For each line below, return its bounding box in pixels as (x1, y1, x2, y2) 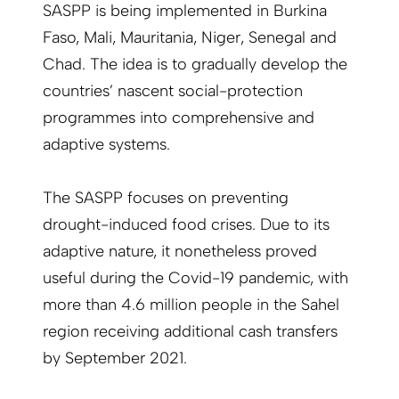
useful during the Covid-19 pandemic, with (43, 268, 348, 289)
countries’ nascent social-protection (43, 81, 303, 102)
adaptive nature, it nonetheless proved (43, 241, 317, 262)
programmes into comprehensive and (43, 108, 314, 128)
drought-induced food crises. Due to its (43, 215, 330, 235)
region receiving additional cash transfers (43, 322, 338, 342)
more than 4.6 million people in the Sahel (43, 295, 339, 315)
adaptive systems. (43, 134, 170, 155)
